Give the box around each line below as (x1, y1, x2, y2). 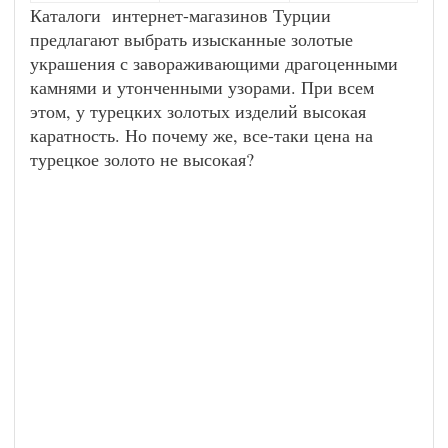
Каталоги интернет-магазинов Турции (30, 3, 331, 27)
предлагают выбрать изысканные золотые (30, 27, 353, 51)
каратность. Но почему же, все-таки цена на (30, 123, 373, 147)
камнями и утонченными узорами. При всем (30, 75, 374, 99)
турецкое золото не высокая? (30, 147, 254, 171)
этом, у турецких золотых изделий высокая (30, 99, 366, 123)
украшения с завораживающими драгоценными (30, 51, 398, 75)
